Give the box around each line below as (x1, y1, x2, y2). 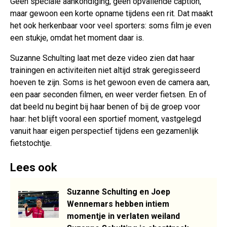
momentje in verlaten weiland (67, 211, 180, 221)
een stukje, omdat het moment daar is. (10, 33, 144, 43)
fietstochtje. (10, 138, 52, 148)
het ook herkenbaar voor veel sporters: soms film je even (10, 21, 211, 31)
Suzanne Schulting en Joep (67, 187, 170, 197)
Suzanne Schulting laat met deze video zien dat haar (10, 53, 195, 63)
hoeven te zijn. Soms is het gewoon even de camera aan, (10, 78, 210, 88)
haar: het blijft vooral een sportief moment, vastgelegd (10, 114, 201, 124)
